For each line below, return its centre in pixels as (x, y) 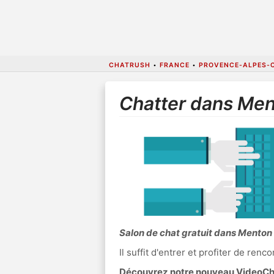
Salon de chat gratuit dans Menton (195, 233)
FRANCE (174, 65)
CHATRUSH (129, 65)
